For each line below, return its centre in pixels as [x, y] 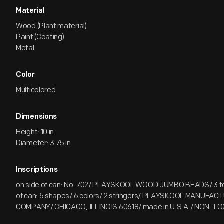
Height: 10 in [35, 132]
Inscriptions [37, 170]
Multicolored [36, 90]
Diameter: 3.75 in [43, 143]
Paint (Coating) [40, 37]
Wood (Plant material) [51, 26]
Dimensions [36, 117]
